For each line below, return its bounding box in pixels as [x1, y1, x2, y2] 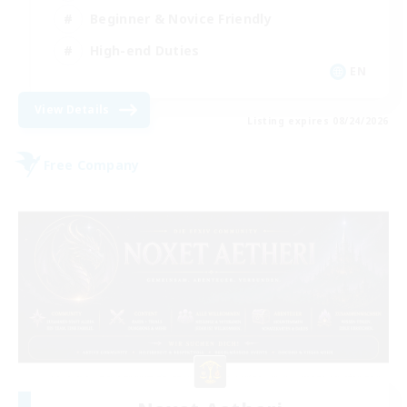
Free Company [44, 155, 140, 174]
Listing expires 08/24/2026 [247, 114, 389, 128]
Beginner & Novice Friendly [90, 9, 272, 27]
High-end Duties [90, 41, 200, 59]
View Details [35, 102, 110, 118]
